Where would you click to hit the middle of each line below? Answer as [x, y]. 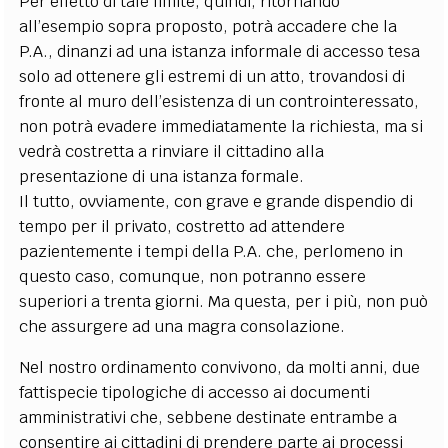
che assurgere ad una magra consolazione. [182, 326]
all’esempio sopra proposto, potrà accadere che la [208, 26]
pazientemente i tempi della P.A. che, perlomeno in [211, 251]
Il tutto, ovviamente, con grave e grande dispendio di [216, 201]
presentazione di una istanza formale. [162, 176]
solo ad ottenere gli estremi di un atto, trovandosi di [212, 76]
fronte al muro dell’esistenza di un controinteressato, [219, 101]
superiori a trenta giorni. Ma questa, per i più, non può [224, 301]
